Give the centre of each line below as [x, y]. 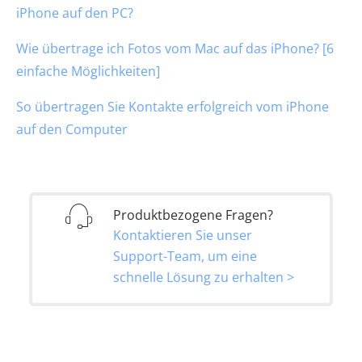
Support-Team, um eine [185, 256]
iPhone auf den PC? [75, 13]
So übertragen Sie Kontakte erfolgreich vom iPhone [173, 106]
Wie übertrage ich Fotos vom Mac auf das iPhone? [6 [175, 48]
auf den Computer [72, 129]
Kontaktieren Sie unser [183, 236]
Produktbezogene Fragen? [193, 215]
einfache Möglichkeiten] [88, 71]
